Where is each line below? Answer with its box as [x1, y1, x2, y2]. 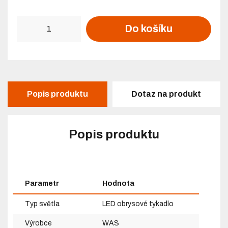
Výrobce [25, 219, 54, 227]
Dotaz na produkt [131, 90, 202, 99]
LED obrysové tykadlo [102, 199, 174, 208]
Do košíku [125, 23, 173, 35]
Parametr [25, 179, 60, 187]
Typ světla [25, 199, 60, 208]
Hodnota [102, 179, 135, 187]
